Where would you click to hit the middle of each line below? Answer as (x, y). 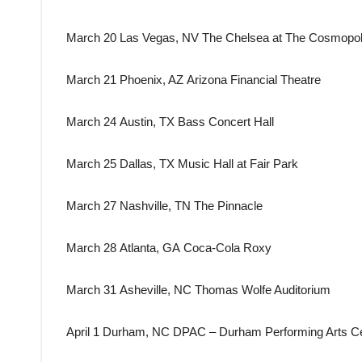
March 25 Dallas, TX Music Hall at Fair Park (182, 164)
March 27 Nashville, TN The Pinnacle (164, 206)
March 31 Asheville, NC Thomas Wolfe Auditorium (198, 290)
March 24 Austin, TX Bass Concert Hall (170, 122)
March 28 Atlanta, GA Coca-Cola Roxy (169, 248)
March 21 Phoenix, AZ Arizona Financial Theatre (194, 80)
